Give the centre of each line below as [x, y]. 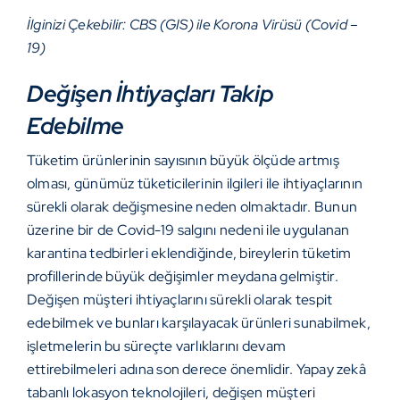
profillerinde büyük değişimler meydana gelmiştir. [183, 276]
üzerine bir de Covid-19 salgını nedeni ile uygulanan [188, 229]
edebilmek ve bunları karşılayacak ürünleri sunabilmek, [199, 322]
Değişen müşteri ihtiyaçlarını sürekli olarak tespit [180, 299]
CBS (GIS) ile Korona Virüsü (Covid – [244, 25]
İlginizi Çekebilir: [78, 25]
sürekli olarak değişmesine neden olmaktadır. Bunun [192, 206]
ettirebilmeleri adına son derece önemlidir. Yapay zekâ [196, 369]
